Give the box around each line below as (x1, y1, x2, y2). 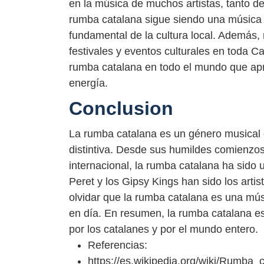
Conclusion (69, 97, 173, 119)
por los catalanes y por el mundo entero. (69, 223, 258, 236)
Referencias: (88, 239, 147, 252)
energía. (69, 77, 108, 89)
